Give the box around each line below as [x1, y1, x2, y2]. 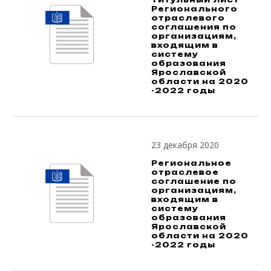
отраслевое [151, 167, 219, 177]
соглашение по [151, 176, 237, 186]
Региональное [151, 158, 232, 168]
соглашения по [151, 22, 237, 31]
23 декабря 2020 [151, 139, 219, 151]
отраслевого [151, 13, 225, 22]
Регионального [151, 4, 238, 13]
